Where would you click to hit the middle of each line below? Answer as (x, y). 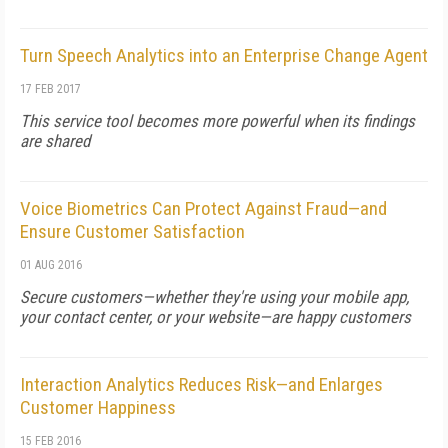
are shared (55, 141)
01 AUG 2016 (51, 265)
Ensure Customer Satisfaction (132, 231)
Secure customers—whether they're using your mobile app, (214, 297)
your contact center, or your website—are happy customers (215, 317)
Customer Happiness (98, 407)
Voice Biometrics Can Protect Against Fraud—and (203, 208)
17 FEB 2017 (50, 89)
